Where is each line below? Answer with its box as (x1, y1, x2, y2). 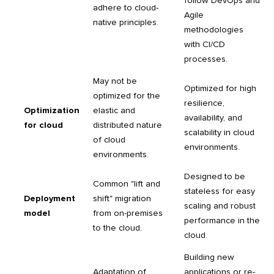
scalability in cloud (184, 127, 254, 138)
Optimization (24, 105, 80, 116)
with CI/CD (184, 39, 225, 50)
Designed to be (184, 171, 245, 182)
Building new (184, 252, 234, 263)
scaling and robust (184, 201, 256, 212)
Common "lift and (93, 179, 160, 190)
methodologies (184, 24, 243, 35)
